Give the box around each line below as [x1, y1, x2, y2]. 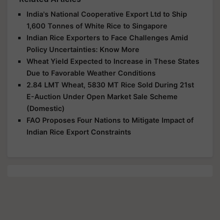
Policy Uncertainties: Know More [27, 45, 139, 54]
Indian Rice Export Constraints [27, 128, 131, 136]
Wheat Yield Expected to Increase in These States [27, 57, 199, 65]
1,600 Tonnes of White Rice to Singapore [27, 22, 167, 30]
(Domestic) [27, 104, 65, 112]
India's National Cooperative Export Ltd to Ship [27, 10, 187, 18]
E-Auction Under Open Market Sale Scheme [27, 92, 178, 101]
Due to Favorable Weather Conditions [27, 69, 156, 77]
